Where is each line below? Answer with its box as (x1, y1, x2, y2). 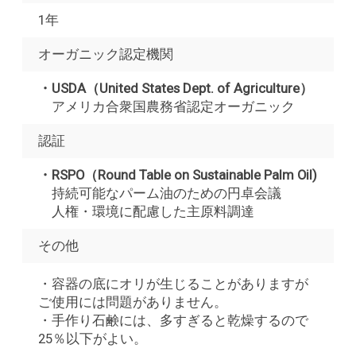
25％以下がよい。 (38, 330, 147, 346)
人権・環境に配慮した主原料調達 (38, 203, 254, 219)
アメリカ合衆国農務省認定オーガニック (38, 98, 295, 114)
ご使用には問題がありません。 (38, 293, 227, 310)
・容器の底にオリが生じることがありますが (38, 275, 308, 292)
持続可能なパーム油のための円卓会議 (38, 184, 281, 201)
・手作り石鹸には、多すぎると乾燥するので (38, 311, 308, 328)
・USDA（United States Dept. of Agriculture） (38, 79, 313, 96)
